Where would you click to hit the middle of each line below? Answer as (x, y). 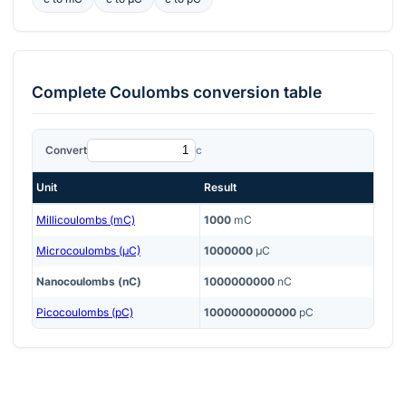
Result (220, 188)
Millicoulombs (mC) (86, 220)
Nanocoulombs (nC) (89, 282)
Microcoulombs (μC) (88, 251)
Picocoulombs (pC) (85, 313)
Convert (66, 150)
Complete (71, 92)
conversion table (256, 92)
